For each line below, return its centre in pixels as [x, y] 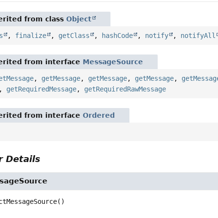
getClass [74, 36]
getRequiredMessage [42, 89]
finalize [31, 36]
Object [79, 19]
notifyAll [198, 36]
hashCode [118, 36]
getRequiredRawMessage [125, 89]
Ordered [99, 116]
